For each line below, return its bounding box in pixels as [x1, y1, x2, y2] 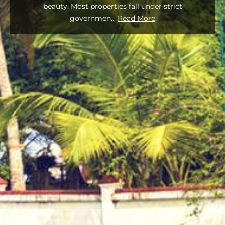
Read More [118, 13, 155, 23]
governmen [70, 13, 111, 23]
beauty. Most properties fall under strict [43, 1, 182, 11]
